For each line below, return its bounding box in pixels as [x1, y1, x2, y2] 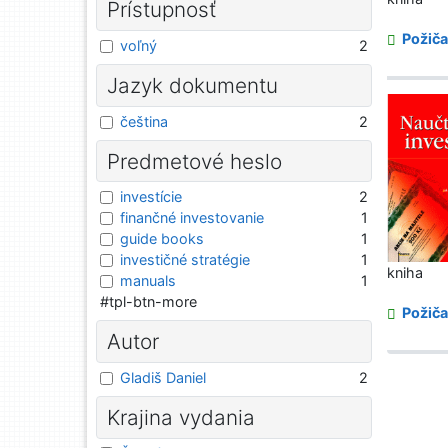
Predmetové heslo [106, 148, 282, 174]
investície [120, 188, 182, 206]
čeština [120, 112, 168, 130]
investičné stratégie [120, 251, 250, 269]
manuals [120, 272, 176, 290]
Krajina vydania [106, 404, 255, 430]
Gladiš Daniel [120, 369, 206, 386]
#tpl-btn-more [100, 293, 197, 311]
